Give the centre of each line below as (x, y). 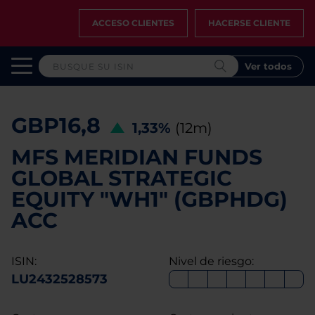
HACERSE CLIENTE (249, 23)
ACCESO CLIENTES (133, 23)
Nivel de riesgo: (211, 261)
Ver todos (268, 66)
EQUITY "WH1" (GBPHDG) (149, 199)
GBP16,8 (56, 126)
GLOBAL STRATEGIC (122, 178)
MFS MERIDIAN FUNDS (137, 157)
